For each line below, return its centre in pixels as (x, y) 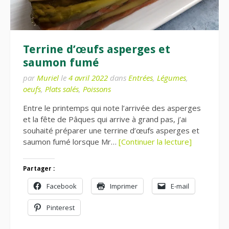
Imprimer (124, 186)
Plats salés (62, 89)
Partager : (39, 169)
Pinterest (61, 208)
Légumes (171, 77)
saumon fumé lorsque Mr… (71, 141)
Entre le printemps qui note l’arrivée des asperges (112, 108)
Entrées (141, 77)
